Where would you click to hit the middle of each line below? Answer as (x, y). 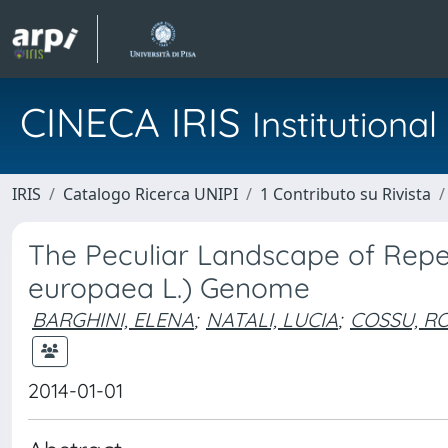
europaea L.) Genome (169, 287)
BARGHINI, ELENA (113, 319)
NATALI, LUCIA (272, 319)
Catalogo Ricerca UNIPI (150, 194)
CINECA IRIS (136, 122)
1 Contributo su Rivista (345, 194)
